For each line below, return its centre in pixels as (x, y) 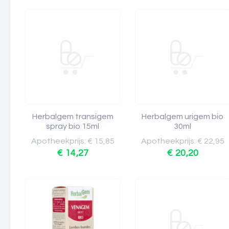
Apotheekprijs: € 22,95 (183, 141)
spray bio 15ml (73, 126)
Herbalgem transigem (73, 117)
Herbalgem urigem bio (183, 117)
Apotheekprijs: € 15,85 (73, 141)
